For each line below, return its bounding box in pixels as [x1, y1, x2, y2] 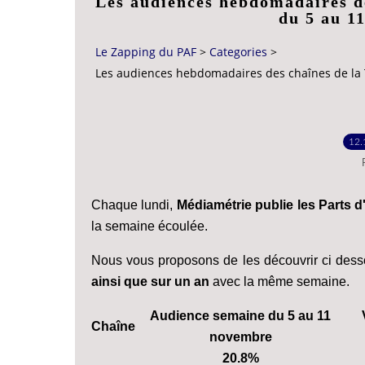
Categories [209, 44, 267, 60]
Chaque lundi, [91, 197, 177, 212]
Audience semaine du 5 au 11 [150, 308, 331, 323]
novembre [209, 329, 272, 344]
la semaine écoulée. [91, 218, 208, 233]
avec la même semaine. [209, 274, 350, 288]
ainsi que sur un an [91, 274, 209, 288]
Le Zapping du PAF [95, 44, 196, 60]
